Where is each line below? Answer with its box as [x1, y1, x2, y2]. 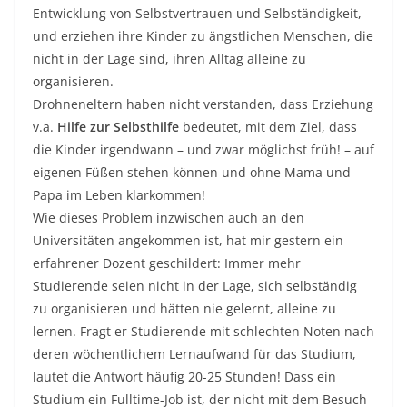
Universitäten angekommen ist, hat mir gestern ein [33, 232, 343, 250]
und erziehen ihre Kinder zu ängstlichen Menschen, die [33, 27, 373, 45]
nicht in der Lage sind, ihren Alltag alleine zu [33, 50, 306, 68]
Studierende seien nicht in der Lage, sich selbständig [33, 277, 357, 295]
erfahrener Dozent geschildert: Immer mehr [33, 254, 301, 273]
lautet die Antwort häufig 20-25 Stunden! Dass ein [33, 368, 336, 386]
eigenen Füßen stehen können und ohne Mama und [33, 164, 351, 182]
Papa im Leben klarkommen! [33, 186, 205, 204]
